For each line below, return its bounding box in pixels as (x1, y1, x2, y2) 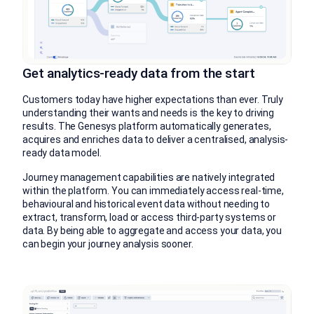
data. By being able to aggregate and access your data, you (22, 225, 282, 236)
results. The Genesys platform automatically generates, (22, 121, 271, 132)
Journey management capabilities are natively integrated (22, 172, 275, 183)
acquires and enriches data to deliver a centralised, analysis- (22, 134, 289, 145)
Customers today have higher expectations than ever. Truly (22, 94, 284, 105)
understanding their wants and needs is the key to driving (22, 107, 275, 118)
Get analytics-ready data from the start (22, 65, 255, 81)
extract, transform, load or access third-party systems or (22, 212, 277, 223)
